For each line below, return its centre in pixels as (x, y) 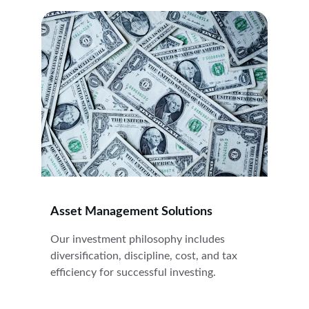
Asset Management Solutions (131, 212)
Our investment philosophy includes (139, 239)
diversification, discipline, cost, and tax (145, 256)
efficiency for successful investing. (133, 272)
